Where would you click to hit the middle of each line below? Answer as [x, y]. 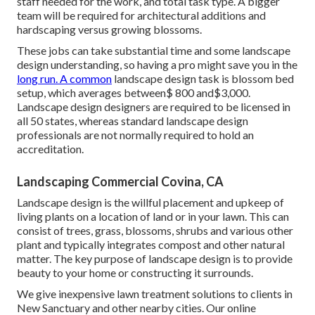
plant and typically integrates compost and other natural [151, 245]
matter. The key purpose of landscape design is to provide [155, 259]
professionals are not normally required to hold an [135, 135]
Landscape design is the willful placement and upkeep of [150, 202]
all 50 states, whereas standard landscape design [133, 121]
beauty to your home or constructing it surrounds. [135, 273]
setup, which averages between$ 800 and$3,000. [134, 93]
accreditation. [50, 149]
